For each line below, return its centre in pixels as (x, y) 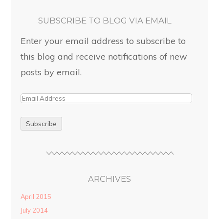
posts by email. (51, 72)
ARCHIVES (109, 179)
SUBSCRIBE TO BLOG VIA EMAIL (105, 20)
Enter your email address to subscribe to (103, 40)
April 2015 (36, 197)
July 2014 (34, 210)
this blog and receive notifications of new (104, 56)
